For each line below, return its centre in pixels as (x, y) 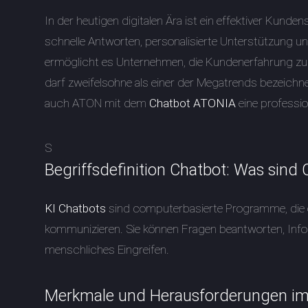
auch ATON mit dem (97, 103)
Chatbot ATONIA (193, 103)
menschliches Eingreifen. (107, 250)
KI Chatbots (76, 209)
